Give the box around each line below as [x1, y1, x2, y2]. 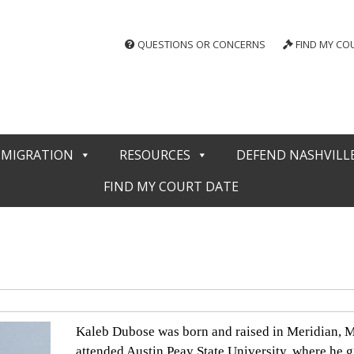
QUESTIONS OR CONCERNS [134, 36, 265, 51]
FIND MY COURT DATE [103, 178, 239, 195]
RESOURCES [119, 146, 190, 164]
